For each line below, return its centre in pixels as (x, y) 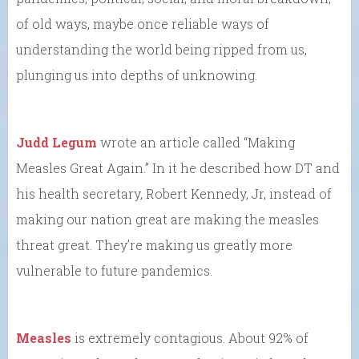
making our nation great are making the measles (167, 219)
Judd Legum (56, 142)
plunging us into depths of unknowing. (137, 75)
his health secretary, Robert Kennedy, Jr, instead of (174, 193)
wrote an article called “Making (196, 142)
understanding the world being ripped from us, (161, 49)
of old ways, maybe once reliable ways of (143, 23)
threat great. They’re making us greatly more (154, 244)
